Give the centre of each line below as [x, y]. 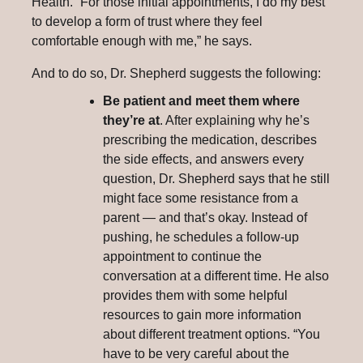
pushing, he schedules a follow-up [201, 237]
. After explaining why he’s [235, 120]
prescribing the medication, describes [210, 139]
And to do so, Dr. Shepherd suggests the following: [181, 73]
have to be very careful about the [196, 353]
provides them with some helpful [195, 295]
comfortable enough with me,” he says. [142, 41]
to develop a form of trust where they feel [147, 21]
